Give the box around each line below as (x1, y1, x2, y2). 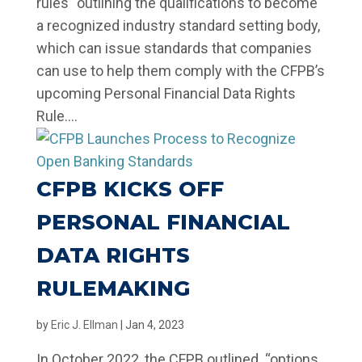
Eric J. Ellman (50, 318, 118, 331)
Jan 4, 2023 (124, 318, 184, 331)
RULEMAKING (36, 276, 190, 301)
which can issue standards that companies (36, 40, 312, 57)
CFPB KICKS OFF (36, 176, 224, 202)
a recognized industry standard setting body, (36, 17, 320, 34)
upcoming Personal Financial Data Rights (36, 85, 296, 102)
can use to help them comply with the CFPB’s (36, 62, 325, 79)
